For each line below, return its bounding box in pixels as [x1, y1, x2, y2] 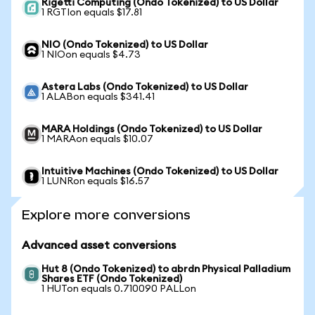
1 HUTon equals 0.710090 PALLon [41, 284, 196, 294]
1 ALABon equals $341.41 [41, 92, 155, 102]
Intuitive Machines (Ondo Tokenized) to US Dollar [41, 167, 278, 176]
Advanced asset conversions [22, 240, 176, 251]
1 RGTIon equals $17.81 [41, 8, 142, 18]
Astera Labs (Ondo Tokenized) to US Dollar [41, 82, 248, 92]
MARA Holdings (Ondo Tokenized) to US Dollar [41, 124, 262, 134]
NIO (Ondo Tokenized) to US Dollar [41, 40, 208, 50]
